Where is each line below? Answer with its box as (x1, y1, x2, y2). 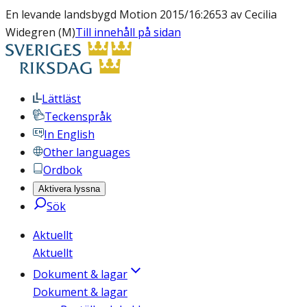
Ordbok (43, 162, 82, 177)
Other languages (43, 145, 130, 160)
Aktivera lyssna (38, 184, 100, 194)
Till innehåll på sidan (75, 25, 181, 40)
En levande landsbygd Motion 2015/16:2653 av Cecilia (5, 7, 277, 22)
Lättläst (42, 91, 81, 106)
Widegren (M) (5, 25, 75, 40)
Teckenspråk (45, 109, 112, 124)
